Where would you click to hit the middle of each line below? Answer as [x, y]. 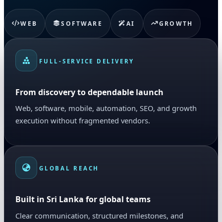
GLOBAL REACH [69, 168]
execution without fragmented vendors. [83, 121]
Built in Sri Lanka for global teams [83, 199]
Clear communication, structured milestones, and [99, 215]
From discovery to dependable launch [89, 92]
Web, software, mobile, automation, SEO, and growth [106, 108]
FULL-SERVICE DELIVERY [87, 61]
